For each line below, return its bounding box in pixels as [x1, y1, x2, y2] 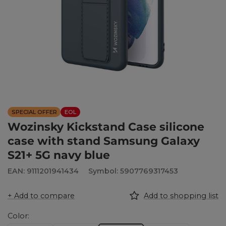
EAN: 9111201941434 [8, 166, 79, 176]
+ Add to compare [8, 191, 75, 201]
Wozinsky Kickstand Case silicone [8, 120, 204, 134]
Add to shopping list [144, 191, 218, 201]
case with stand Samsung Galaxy [8, 134, 200, 148]
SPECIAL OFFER [11, 108, 57, 116]
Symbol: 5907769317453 [88, 166, 178, 176]
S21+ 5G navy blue [8, 148, 110, 162]
